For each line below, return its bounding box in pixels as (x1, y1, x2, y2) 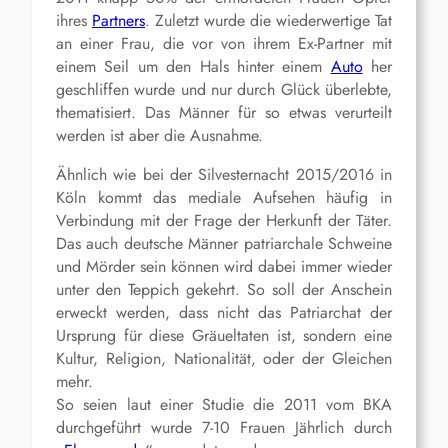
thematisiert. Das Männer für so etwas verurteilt (56, 101, 392, 125)
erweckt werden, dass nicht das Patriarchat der (56, 301, 392, 325)
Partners (92, 9, 145, 33)
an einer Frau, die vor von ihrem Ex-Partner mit (56, 32, 392, 56)
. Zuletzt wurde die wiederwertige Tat (145, 9, 392, 33)
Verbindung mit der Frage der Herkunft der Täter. (56, 209, 392, 233)
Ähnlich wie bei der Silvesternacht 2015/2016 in (56, 163, 392, 187)
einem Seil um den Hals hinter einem (56, 55, 331, 79)
